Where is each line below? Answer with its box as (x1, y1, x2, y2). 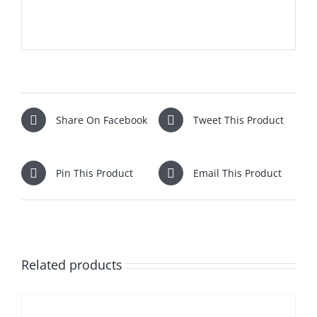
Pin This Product (56, 166, 133, 180)
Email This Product (193, 166, 282, 180)
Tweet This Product (193, 113, 284, 127)
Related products (21, 256, 122, 274)
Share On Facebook (56, 113, 147, 127)
